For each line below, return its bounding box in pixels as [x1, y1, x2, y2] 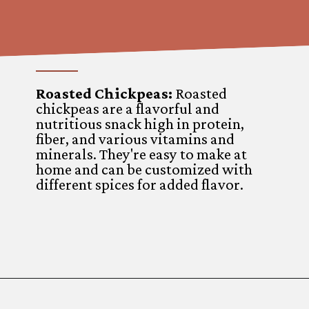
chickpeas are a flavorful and [36, 100, 220, 118]
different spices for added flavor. [36, 176, 244, 194]
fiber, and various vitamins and [36, 130, 235, 148]
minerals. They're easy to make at [36, 146, 248, 163]
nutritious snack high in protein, [36, 115, 245, 133]
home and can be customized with [36, 161, 253, 179]
